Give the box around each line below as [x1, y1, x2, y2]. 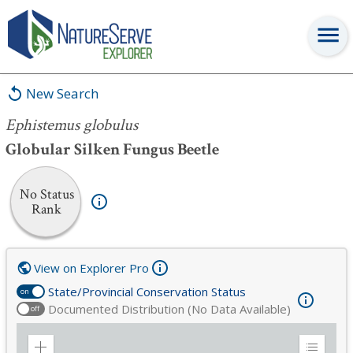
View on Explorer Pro [34, 260, 149, 276]
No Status [19, 185, 74, 203]
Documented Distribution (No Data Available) [48, 301, 291, 317]
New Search [26, 84, 98, 102]
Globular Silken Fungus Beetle [6, 139, 219, 160]
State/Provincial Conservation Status [48, 284, 246, 299]
